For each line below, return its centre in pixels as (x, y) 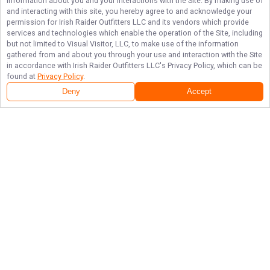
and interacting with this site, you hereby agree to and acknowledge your (129, 11)
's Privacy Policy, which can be (211, 65)
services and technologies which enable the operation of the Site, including (135, 33)
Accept (199, 92)
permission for (33, 22)
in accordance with (40, 65)
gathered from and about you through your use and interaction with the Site (134, 55)
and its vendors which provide (197, 22)
